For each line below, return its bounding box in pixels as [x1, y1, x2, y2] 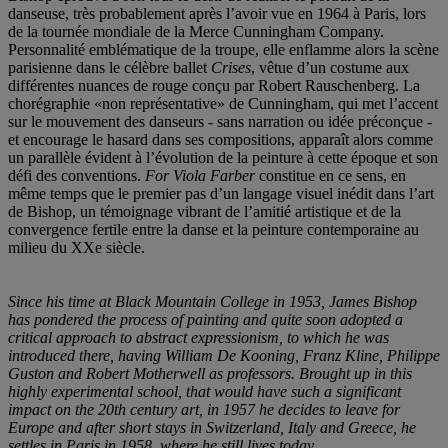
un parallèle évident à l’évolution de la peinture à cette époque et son [8, 148, 438, 166]
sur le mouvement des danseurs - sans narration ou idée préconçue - [8, 112, 432, 130]
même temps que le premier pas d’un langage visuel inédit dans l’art [8, 184, 434, 202]
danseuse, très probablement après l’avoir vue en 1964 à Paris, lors [8, 4, 426, 22]
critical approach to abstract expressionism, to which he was [8, 328, 389, 346]
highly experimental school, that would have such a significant [8, 382, 401, 400]
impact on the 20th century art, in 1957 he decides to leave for [8, 400, 400, 418]
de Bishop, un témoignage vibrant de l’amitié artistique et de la [8, 202, 401, 220]
